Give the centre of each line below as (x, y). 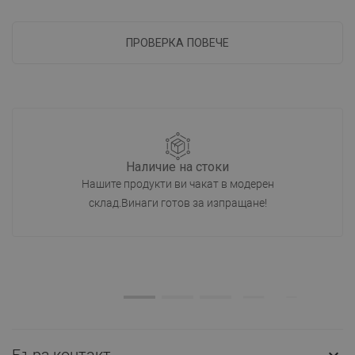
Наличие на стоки (177, 167)
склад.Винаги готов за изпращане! (177, 203)
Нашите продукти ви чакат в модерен (177, 184)
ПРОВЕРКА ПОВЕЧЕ (177, 43)
